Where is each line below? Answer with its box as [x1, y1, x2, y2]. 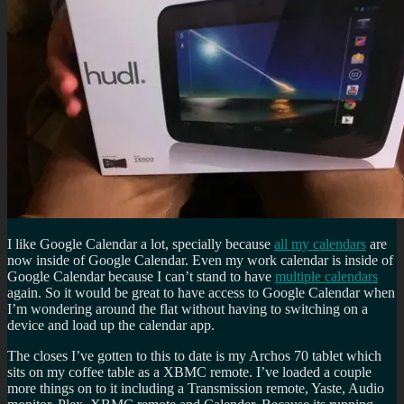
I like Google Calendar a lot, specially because [7, 236, 274, 252]
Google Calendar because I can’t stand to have [7, 269, 275, 285]
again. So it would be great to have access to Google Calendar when [7, 285, 395, 301]
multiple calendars [275, 269, 378, 285]
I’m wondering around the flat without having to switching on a [7, 301, 368, 317]
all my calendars [274, 236, 366, 252]
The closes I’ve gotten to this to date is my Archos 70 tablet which [7, 348, 381, 364]
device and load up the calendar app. [7, 317, 215, 334]
